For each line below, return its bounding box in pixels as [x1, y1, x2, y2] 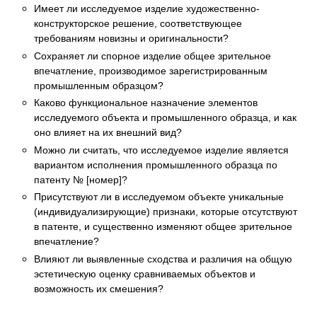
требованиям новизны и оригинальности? [34, 32, 229, 45]
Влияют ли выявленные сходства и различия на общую [34, 252, 292, 265]
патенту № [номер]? [34, 173, 127, 186]
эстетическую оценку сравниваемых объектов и [34, 267, 255, 280]
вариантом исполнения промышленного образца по [34, 158, 277, 171]
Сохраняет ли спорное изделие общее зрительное [34, 49, 271, 62]
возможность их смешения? [34, 282, 163, 295]
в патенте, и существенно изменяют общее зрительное [34, 220, 292, 234]
